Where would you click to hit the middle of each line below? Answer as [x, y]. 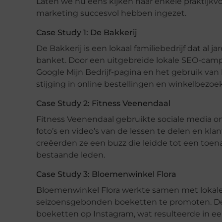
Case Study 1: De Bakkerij [87, 32]
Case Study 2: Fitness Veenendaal [103, 103]
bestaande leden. [71, 155]
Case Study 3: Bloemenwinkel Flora [106, 174]
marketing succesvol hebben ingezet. [111, 13]
